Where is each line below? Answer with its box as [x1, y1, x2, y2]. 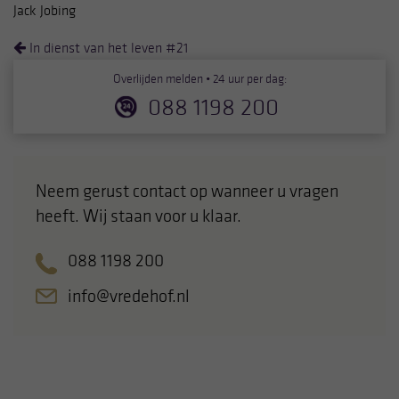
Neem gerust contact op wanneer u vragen [36, 179, 338, 201]
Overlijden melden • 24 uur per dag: [112, 70, 287, 86]
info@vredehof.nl [68, 284, 190, 306]
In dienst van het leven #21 [26, 38, 188, 56]
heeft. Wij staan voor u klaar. [36, 204, 241, 226]
